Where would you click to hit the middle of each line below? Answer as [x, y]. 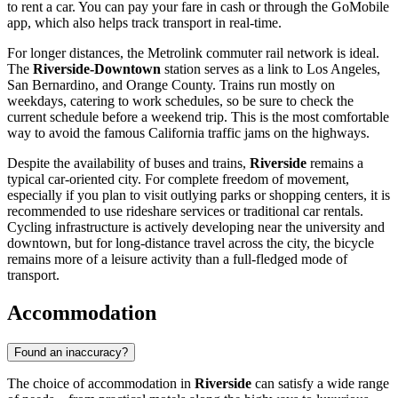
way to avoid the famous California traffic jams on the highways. [188, 133]
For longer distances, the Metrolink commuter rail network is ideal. [193, 53]
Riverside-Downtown [97, 69]
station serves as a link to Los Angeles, [271, 69]
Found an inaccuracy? [71, 353]
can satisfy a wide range [320, 384]
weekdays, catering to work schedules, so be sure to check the [180, 101]
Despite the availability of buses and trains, [128, 163]
